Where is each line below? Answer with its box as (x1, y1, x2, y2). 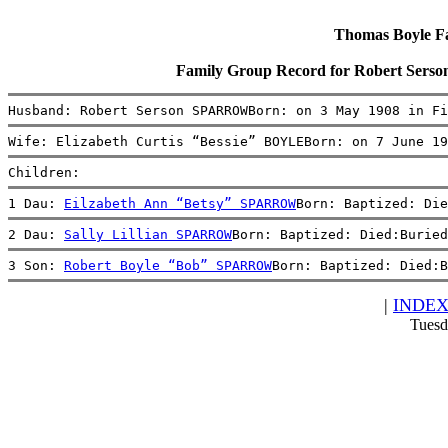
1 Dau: (8, 195, 64, 211)
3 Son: (8, 257, 64, 273)
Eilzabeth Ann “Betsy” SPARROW (64, 195, 296, 211)
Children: (8, 164, 80, 180)
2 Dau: (8, 226, 64, 242)
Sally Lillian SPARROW (64, 226, 232, 242)
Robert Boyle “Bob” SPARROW (64, 257, 272, 273)
